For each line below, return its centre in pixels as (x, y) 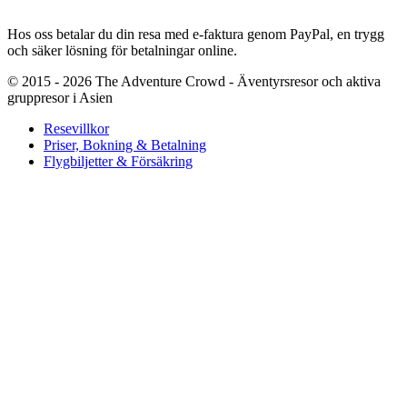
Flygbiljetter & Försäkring (118, 162)
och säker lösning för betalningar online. (122, 51)
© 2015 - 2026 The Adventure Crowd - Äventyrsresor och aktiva (194, 82)
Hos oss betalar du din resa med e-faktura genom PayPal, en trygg (196, 35)
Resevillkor (76, 129)
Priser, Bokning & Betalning (125, 145)
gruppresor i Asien (60, 98)
